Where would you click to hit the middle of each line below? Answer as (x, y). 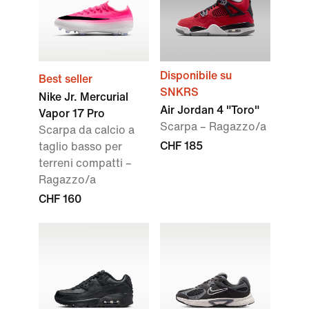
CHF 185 (181, 146)
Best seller (66, 79)
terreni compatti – (85, 163)
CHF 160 (60, 199)
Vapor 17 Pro (72, 113)
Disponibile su (196, 76)
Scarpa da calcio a (87, 130)
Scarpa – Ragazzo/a (213, 127)
